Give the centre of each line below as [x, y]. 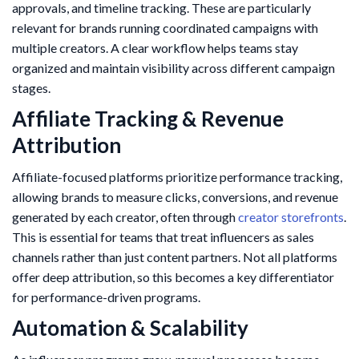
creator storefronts [291, 217]
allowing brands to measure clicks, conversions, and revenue [175, 197]
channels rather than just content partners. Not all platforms [175, 257]
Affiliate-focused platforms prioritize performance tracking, [177, 177]
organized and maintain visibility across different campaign [173, 68]
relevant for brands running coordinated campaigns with [165, 28]
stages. [31, 88]
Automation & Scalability [130, 328]
